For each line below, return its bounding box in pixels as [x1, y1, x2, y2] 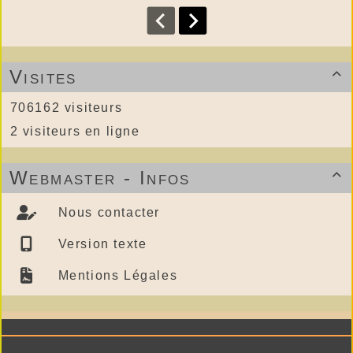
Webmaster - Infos [9, 166, 191, 188]
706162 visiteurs [6, 100, 123, 114]
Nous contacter [54, 205, 160, 219]
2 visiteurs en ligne [6, 124, 140, 138]
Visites [9, 65, 77, 87]
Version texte [54, 236, 147, 251]
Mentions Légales [54, 268, 178, 282]
